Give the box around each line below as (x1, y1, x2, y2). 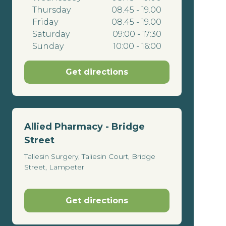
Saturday (32, 29, 70, 39)
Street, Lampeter (24, 162, 84, 172)
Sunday (32, 41, 64, 51)
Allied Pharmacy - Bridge (24, 121, 145, 133)
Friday (32, 17, 58, 27)
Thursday (32, 5, 71, 15)
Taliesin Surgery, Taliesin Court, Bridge (24, 152, 155, 161)
